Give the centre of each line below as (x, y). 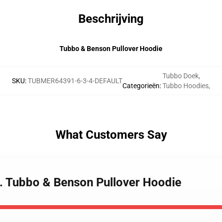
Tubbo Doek (181, 76)
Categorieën (141, 86)
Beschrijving (111, 19)
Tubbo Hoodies (186, 86)
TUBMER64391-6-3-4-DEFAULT (75, 81)
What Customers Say (111, 135)
